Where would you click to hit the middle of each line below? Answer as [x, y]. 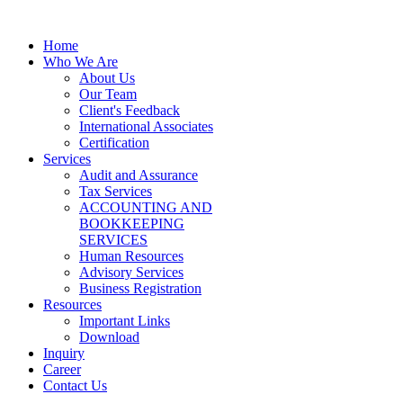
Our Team [108, 94]
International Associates [146, 126]
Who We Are [81, 62]
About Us [107, 78]
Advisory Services [131, 272]
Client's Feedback [130, 110]
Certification [114, 143]
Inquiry [64, 353]
